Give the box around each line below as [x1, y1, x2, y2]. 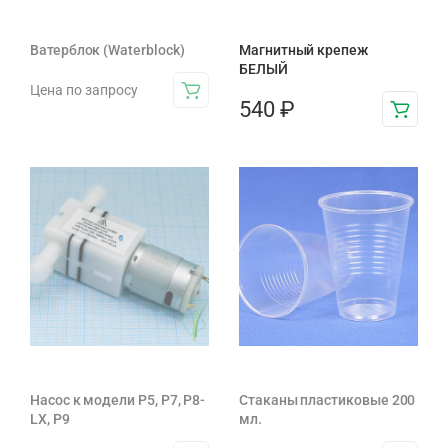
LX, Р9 [30, 411, 70, 428]
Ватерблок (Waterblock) [30, 42, 185, 59]
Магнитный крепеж [239, 42, 368, 59]
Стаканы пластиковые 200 [239, 392, 416, 409]
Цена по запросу [30, 81, 138, 98]
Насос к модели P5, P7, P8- [30, 392, 206, 409]
